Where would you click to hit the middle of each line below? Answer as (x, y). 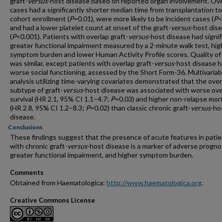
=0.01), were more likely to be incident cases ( (144, 19)
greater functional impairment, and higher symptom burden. (102, 155)
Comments (27, 172)
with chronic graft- (39, 146)
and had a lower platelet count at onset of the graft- (90, 28)
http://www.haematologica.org (154, 183)
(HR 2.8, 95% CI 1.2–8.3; (48, 108)
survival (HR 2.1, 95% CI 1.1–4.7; (60, 99)
